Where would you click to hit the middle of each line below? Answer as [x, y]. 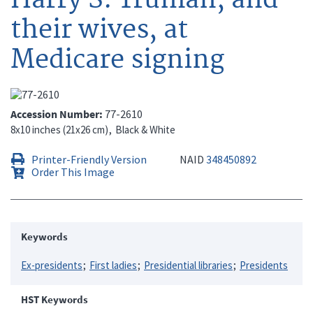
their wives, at [99, 30]
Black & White [145, 129]
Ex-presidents [52, 265]
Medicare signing [117, 60]
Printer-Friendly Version [89, 159]
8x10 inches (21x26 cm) [59, 129]
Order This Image [73, 172]
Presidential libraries [188, 265]
